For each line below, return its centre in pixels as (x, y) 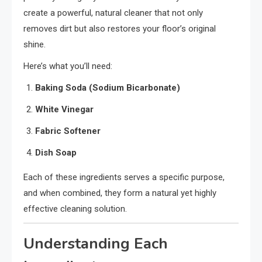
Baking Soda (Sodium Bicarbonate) (108, 87)
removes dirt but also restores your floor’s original (120, 28)
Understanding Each (96, 243)
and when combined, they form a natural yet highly (120, 193)
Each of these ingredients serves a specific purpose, (124, 177)
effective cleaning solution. (75, 208)
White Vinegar (64, 109)
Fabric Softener (68, 131)
